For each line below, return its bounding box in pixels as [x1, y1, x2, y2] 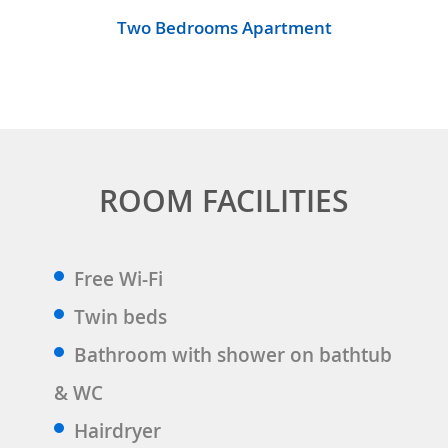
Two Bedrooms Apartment [116, 15, 332, 39]
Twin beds [74, 303, 167, 330]
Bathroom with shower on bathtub [74, 341, 392, 368]
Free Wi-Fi [74, 265, 163, 292]
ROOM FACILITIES [99, 180, 349, 221]
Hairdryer [74, 417, 161, 444]
